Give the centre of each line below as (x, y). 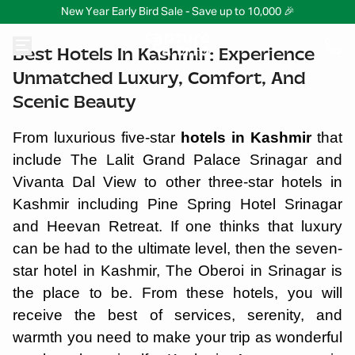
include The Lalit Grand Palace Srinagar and (177, 160)
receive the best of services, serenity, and (177, 315)
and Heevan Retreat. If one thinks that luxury (177, 226)
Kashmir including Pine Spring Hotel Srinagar (177, 204)
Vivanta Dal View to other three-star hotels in (177, 182)
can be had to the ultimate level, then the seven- (177, 248)
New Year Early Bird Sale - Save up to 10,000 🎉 (177, 12)
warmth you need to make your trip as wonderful (177, 337)
